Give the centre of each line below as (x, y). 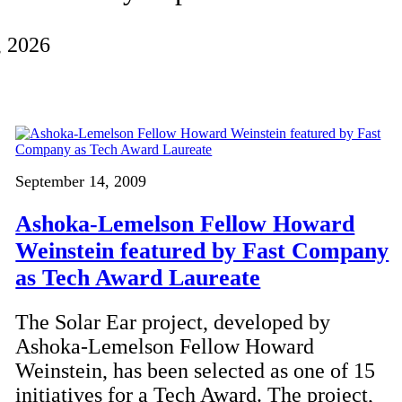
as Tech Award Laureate (138, 277)
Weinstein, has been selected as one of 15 (196, 371)
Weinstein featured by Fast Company (202, 250)
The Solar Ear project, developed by (173, 323)
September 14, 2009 (81, 182)
